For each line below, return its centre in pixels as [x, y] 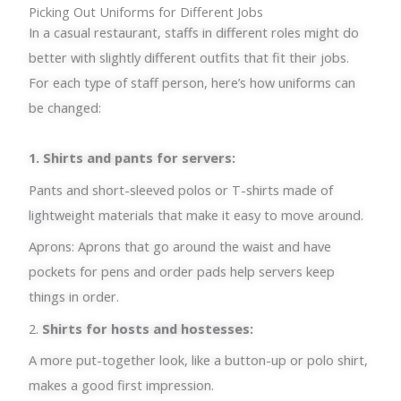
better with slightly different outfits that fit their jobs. [189, 58]
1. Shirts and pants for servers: [132, 158]
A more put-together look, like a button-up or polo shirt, [199, 360]
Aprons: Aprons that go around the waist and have [180, 247]
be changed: [65, 108]
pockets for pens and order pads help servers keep [182, 272]
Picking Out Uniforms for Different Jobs [146, 12]
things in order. [74, 297]
